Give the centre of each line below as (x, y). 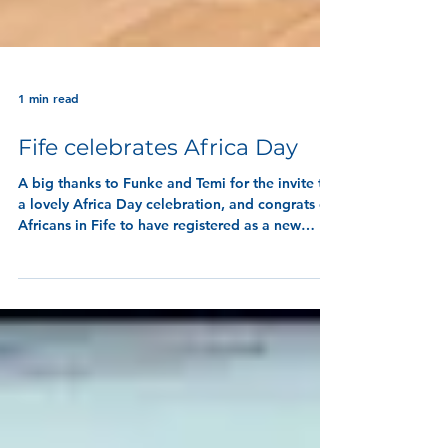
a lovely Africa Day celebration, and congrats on (177, 244)
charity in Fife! (64, 286)
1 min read (48, 138)
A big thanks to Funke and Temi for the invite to (175, 223)
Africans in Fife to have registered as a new (159, 265)
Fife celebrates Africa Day (158, 187)
